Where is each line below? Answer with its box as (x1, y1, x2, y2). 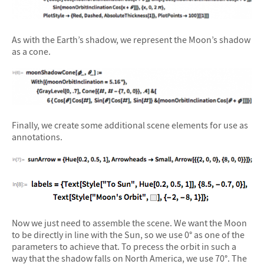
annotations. (12, 130, 62, 143)
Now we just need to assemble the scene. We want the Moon (12, 217, 247, 229)
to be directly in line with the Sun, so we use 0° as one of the (12, 229, 245, 241)
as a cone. (12, 45, 51, 57)
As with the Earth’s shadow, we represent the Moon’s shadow (12, 33, 250, 45)
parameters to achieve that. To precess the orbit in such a (12, 240, 236, 253)
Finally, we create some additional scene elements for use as (12, 118, 248, 131)
